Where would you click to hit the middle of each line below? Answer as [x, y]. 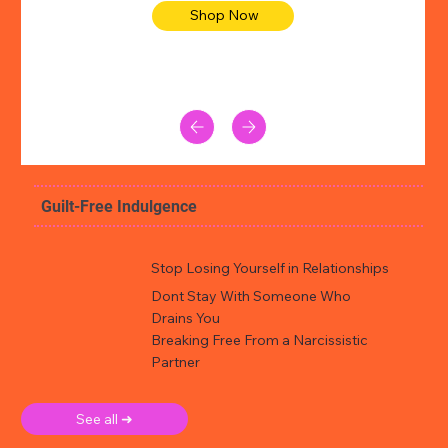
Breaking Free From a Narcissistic [259, 339]
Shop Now [225, 15]
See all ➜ [105, 418]
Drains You [185, 317]
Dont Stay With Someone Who [250, 295]
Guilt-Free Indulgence [118, 207]
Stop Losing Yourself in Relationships [269, 267]
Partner [175, 361]
